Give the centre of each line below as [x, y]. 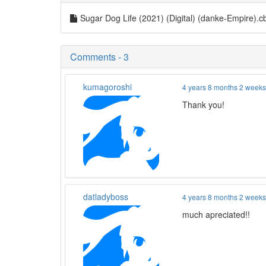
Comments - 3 [99, 57]
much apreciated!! [216, 214]
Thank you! [204, 104]
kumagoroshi [107, 87]
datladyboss [105, 197]
